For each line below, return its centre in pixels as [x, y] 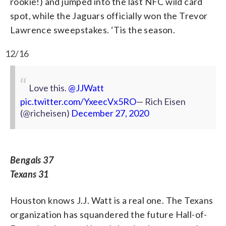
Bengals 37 [32, 160]
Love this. [48, 88]
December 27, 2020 [110, 113]
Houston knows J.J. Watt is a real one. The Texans [112, 201]
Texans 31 [30, 174]
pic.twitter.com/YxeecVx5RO [78, 102]
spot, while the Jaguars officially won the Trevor [109, 16]
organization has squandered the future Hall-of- [109, 215]
